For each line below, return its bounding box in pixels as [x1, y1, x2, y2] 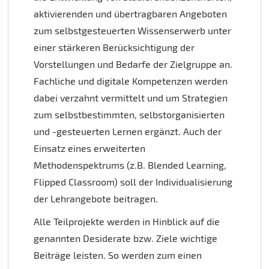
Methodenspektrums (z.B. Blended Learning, [34, 159, 226, 171]
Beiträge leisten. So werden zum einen [34, 249, 202, 261]
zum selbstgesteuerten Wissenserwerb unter [34, 25, 231, 37]
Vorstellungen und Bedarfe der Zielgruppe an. [34, 58, 232, 70]
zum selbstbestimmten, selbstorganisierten [34, 109, 225, 121]
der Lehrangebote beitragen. [34, 193, 158, 205]
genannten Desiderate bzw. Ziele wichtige [34, 232, 217, 244]
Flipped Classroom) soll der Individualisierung [34, 176, 232, 188]
